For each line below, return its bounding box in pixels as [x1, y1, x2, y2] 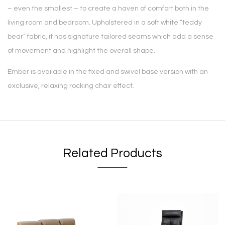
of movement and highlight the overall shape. [8, 47, 155, 55]
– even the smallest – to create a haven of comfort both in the [8, 5, 209, 13]
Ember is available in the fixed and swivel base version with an [8, 68, 208, 76]
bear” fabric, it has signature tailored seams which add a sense [8, 33, 213, 41]
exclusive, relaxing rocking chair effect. [8, 82, 134, 90]
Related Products [63, 147, 162, 160]
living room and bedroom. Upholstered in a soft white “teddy [8, 19, 202, 27]
